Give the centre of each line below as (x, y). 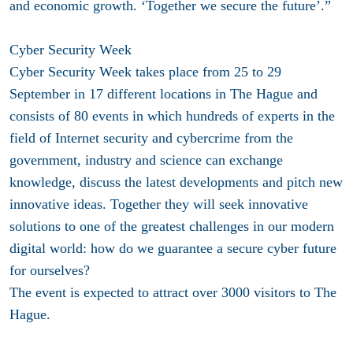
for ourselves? (50, 270)
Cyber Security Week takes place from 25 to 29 (145, 71)
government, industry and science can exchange (146, 160)
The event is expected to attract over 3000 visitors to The (173, 292)
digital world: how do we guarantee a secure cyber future (173, 248)
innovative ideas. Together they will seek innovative (159, 204)
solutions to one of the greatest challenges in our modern (172, 226)
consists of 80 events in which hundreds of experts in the (172, 115)
